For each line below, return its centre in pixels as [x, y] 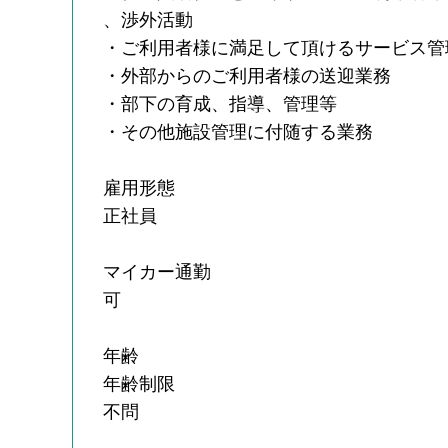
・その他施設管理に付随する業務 [238, 131]
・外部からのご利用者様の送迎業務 [247, 75]
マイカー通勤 [157, 271]
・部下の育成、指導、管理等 [220, 103]
